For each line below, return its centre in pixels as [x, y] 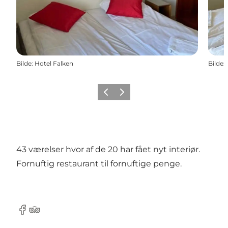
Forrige [111, 95]
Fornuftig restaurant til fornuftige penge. [99, 163]
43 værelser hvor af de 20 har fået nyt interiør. [108, 149]
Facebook [36, 215]
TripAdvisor [51, 215]
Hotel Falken [54, 63]
